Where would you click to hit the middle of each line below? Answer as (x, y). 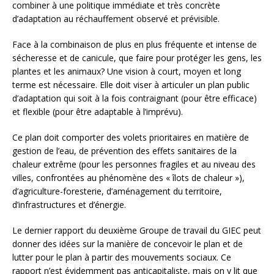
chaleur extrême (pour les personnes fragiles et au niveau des (134, 165)
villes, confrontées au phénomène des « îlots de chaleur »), (128, 178)
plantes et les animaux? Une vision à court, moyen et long (127, 72)
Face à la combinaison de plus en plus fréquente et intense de (135, 45)
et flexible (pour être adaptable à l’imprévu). (98, 112)
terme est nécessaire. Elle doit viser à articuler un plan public (131, 85)
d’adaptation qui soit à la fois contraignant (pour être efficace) (135, 98)
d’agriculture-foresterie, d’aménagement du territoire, (117, 191)
